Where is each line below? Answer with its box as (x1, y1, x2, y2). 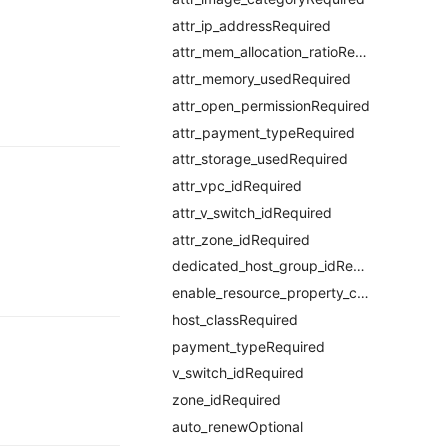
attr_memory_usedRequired (172, 70, 351, 87)
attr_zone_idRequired (172, 230, 310, 248)
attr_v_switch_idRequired (172, 203, 332, 221)
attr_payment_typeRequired (172, 123, 355, 141)
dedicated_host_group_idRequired (353, 257, 365, 275)
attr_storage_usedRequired (172, 150, 348, 168)
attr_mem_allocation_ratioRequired (355, 43, 367, 61)
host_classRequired (172, 310, 298, 328)
